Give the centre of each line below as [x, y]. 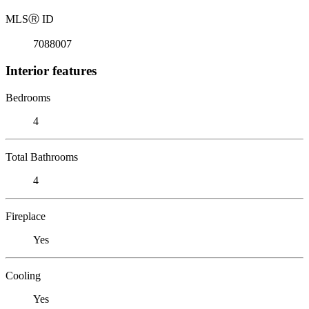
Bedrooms [28, 97]
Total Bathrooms [42, 157]
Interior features [51, 70]
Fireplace [26, 216]
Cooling [23, 275]
